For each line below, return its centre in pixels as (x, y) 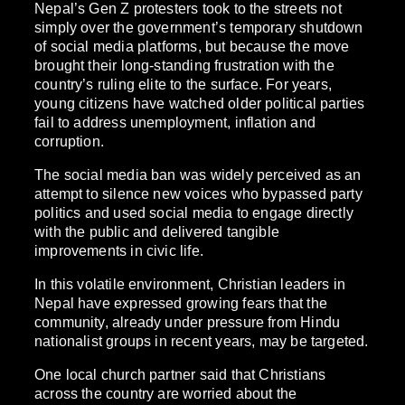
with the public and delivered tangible (157, 231)
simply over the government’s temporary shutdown (199, 27)
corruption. (70, 141)
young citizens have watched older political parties (200, 103)
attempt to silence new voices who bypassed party (198, 193)
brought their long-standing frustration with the (184, 65)
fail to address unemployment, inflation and (175, 122)
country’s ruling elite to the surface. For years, (184, 84)
